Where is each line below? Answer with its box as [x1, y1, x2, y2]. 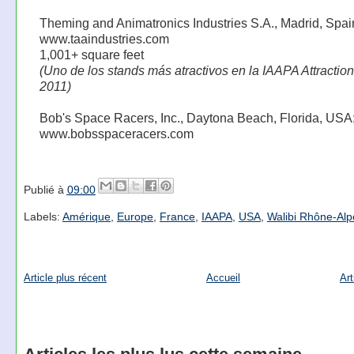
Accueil [205, 271, 240, 284]
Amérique [62, 210, 111, 224]
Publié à [23, 183, 67, 196]
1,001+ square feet [39, 47, 144, 62]
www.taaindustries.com [39, 32, 169, 47]
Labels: [23, 210, 62, 224]
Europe [116, 210, 153, 224]
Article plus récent [23, 271, 107, 284]
